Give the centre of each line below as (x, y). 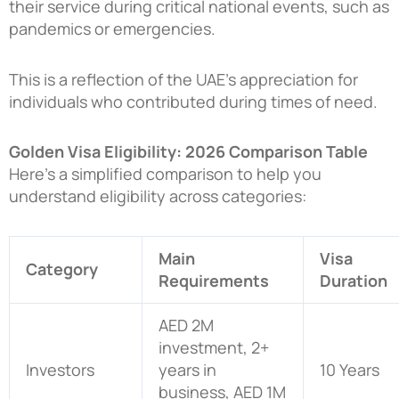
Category (62, 269)
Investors (60, 369)
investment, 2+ (214, 347)
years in (187, 369)
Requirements (214, 280)
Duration (354, 280)
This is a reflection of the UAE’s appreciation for (183, 79)
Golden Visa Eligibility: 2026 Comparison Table (188, 152)
